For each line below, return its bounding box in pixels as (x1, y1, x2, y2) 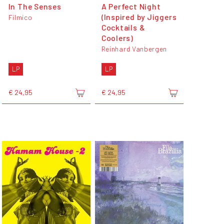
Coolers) (101, 33, 133, 43)
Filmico (8, 13, 32, 22)
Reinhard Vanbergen (101, 44, 167, 53)
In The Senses (8, 1, 61, 11)
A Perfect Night (101, 1, 161, 11)
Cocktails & (101, 22, 145, 32)
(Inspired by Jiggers (101, 12, 177, 22)
